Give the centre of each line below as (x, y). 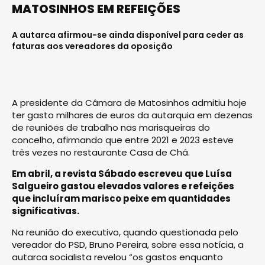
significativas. (46, 211)
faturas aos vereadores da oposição (92, 46)
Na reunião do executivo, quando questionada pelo (125, 232)
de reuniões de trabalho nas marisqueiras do (111, 127)
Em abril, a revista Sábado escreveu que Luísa (122, 173)
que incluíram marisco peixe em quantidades (121, 198)
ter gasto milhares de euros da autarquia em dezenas (132, 115)
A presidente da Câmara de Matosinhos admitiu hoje (129, 102)
